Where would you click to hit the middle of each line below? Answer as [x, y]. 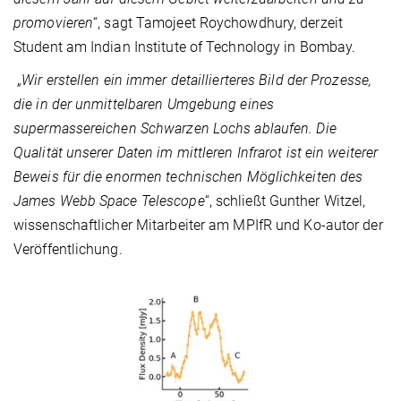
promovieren [54, 23]
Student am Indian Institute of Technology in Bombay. [185, 47]
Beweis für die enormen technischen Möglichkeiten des [188, 177]
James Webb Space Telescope [109, 201]
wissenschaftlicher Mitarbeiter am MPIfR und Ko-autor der [198, 226]
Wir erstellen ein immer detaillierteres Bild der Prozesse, [197, 81]
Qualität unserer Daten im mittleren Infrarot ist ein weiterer [196, 153]
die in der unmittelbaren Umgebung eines [144, 105]
